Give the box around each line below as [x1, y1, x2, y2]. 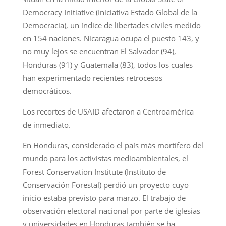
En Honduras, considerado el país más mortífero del [22, 140, 203, 150]
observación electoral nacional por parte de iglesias [22, 205, 200, 216]
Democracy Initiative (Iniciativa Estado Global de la [22, 7, 197, 17]
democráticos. [22, 85, 72, 96]
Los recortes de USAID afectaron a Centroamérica [22, 106, 194, 117]
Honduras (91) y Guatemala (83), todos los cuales [22, 59, 193, 70]
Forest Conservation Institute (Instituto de [22, 166, 166, 177]
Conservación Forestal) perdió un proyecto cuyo [22, 179, 189, 190]
